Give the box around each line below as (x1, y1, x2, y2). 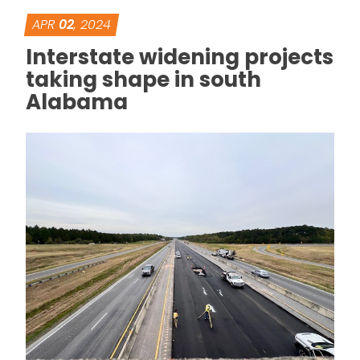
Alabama (26, 88, 128, 117)
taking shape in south (26, 65, 261, 95)
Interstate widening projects (26, 43, 333, 72)
